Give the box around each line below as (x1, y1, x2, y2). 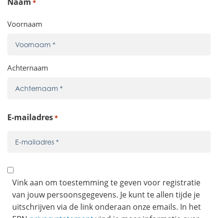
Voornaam (7, 18, 42, 29)
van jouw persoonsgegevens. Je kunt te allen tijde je (12, 189, 200, 200)
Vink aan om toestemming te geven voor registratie (12, 177, 200, 187)
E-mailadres (7, 111, 53, 123)
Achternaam (7, 62, 48, 73)
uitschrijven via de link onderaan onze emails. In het (12, 201, 201, 212)
